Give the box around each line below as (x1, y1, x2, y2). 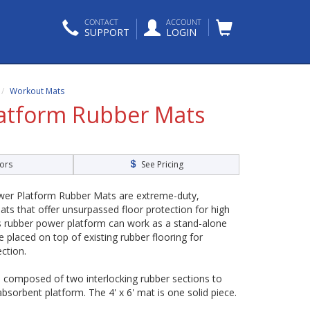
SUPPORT (84, 26, 129, 39)
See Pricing (137, 158, 184, 171)
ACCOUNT (166, 17, 201, 27)
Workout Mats (10, 85, 65, 98)
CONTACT (84, 17, 118, 27)
